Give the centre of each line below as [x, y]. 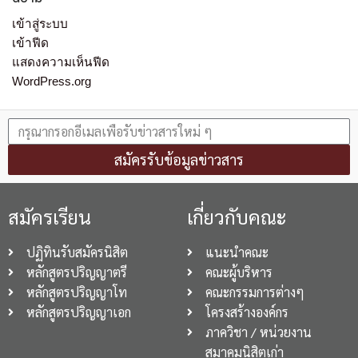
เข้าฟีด [30, 43]
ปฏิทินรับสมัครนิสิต [77, 253]
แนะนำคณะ [237, 253]
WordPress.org [52, 82]
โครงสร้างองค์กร [247, 312]
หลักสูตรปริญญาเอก [78, 312]
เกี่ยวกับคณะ [237, 217]
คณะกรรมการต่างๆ [255, 292]
